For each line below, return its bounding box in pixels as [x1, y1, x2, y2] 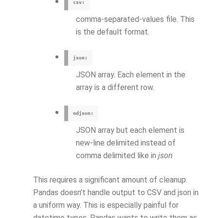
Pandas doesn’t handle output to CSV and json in [33, 188, 199, 197]
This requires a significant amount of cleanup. [33, 175, 187, 184]
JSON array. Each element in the [76, 70, 185, 79]
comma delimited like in [76, 151, 158, 160]
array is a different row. [76, 83, 154, 92]
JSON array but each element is [76, 126, 184, 135]
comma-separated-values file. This [76, 15, 195, 24]
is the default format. [76, 27, 149, 36]
